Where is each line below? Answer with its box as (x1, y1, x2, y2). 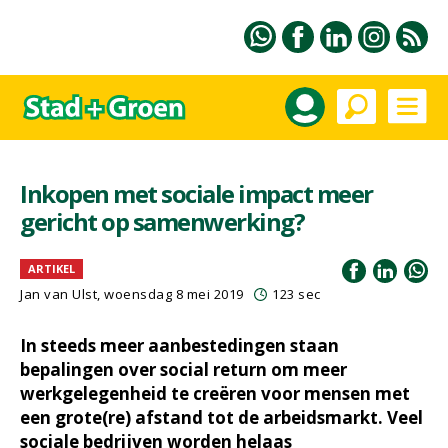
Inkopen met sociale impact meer (20, 177, 373, 210)
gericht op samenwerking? (20, 205, 304, 238)
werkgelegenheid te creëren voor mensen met (20, 382, 410, 405)
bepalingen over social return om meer (20, 358, 347, 381)
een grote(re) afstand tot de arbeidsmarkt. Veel (20, 406, 423, 429)
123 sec (272, 285, 321, 303)
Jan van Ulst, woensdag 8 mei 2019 (20, 285, 244, 303)
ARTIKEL (28, 261, 75, 276)
